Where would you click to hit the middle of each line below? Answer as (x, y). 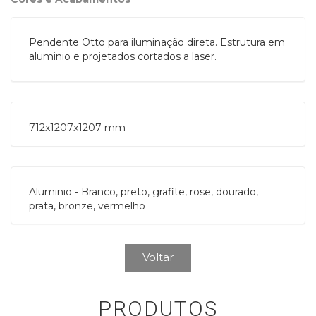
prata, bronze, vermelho (87, 206)
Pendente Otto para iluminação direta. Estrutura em (157, 42)
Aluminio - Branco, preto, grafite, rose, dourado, (144, 192)
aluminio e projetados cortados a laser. (123, 56)
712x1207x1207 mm (77, 128)
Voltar (158, 257)
